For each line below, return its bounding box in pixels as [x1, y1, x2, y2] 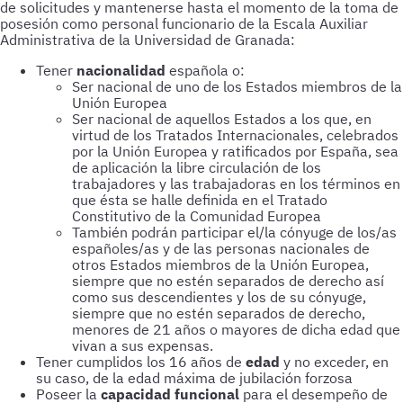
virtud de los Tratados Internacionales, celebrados [72, 126, 399, 144]
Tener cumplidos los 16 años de [36, 353, 246, 371]
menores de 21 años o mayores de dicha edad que [72, 320, 400, 338]
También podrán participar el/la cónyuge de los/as [72, 223, 397, 241]
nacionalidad [76, 61, 166, 79]
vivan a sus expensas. [72, 336, 213, 354]
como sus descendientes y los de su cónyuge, [72, 288, 366, 306]
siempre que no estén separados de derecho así [72, 272, 384, 290]
